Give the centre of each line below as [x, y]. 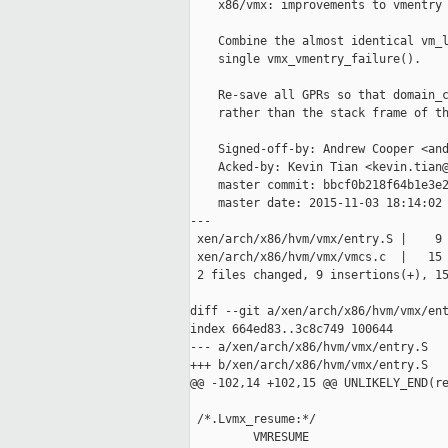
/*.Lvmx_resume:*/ [253, 419]
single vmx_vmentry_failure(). [305, 59]
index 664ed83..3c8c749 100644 [291, 329]
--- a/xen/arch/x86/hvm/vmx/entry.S [309, 347]
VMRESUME [249, 437]
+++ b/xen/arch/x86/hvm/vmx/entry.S [309, 365]
